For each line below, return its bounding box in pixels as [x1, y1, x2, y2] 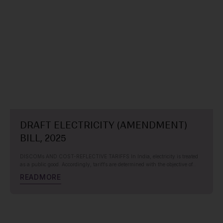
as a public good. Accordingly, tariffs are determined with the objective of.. [20, 161, 196, 167]
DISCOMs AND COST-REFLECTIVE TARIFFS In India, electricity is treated [20, 153, 198, 159]
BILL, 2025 [20, 132, 66, 144]
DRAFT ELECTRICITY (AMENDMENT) [20, 119, 187, 131]
